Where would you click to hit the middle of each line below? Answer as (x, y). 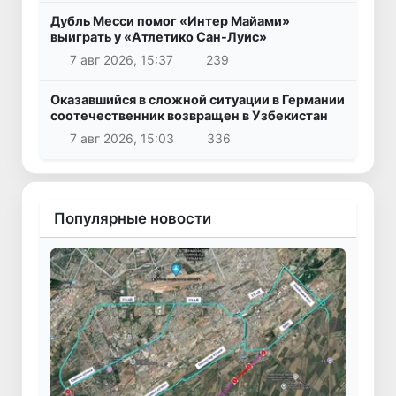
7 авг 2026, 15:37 (121, 60)
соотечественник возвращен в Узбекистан (189, 116)
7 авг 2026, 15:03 (122, 138)
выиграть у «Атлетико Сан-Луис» (159, 37)
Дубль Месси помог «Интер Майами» (170, 21)
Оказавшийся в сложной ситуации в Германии (198, 100)
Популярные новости (133, 218)
